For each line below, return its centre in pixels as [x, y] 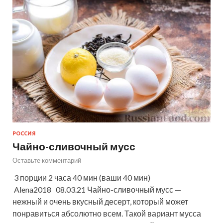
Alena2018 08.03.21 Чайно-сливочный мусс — [97, 189]
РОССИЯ [24, 133]
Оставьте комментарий [47, 160]
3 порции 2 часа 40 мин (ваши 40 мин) [81, 177]
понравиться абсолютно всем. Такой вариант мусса [107, 213]
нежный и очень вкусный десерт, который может [100, 201]
